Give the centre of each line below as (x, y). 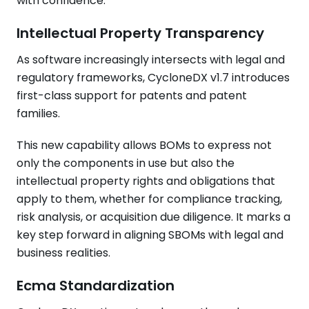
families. (38, 113)
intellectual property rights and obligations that (146, 181)
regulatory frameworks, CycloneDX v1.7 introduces (153, 78)
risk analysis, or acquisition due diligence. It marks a (153, 217)
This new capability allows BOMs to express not (144, 145)
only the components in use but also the (126, 163)
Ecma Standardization (96, 286)
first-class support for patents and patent (132, 96)
